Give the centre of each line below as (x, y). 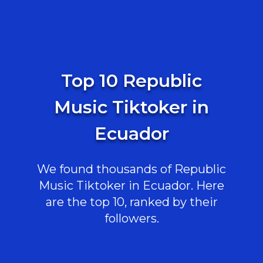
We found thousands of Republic (131, 169)
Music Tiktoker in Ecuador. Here (131, 186)
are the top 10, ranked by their (131, 202)
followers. (131, 218)
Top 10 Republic (131, 81)
